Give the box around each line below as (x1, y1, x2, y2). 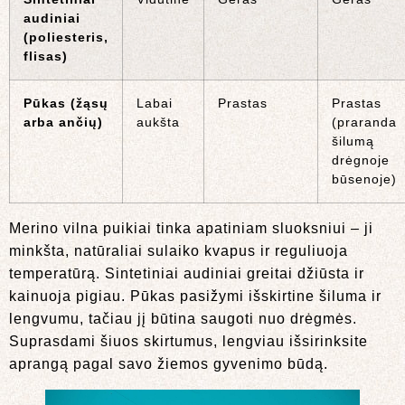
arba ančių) (24, 114, 103, 129)
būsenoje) (332, 171, 397, 186)
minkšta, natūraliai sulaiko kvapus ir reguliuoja (9, 242, 348, 259)
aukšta (137, 114, 180, 129)
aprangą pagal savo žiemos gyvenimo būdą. (9, 355, 328, 372)
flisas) (24, 48, 68, 63)
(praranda (332, 114, 397, 129)
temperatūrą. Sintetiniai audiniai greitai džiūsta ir (9, 265, 364, 281)
